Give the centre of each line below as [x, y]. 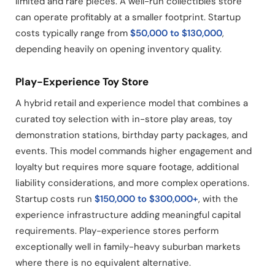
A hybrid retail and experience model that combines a [132, 103]
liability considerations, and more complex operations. [132, 183]
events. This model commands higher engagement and [134, 151]
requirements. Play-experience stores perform [117, 231]
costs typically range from [73, 33]
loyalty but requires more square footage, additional [127, 167]
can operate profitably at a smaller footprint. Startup [128, 17]
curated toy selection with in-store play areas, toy [124, 119]
